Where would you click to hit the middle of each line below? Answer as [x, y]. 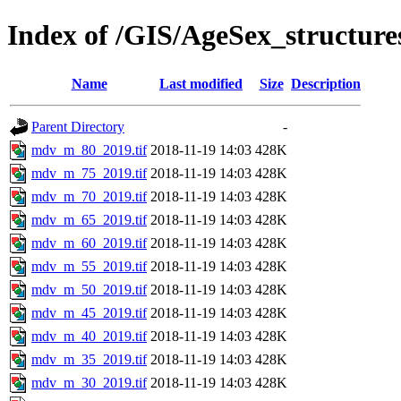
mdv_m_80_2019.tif [89, 149]
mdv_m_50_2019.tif [89, 289]
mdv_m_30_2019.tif [89, 382]
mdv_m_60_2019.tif [89, 243]
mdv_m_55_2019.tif [89, 266]
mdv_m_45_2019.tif [89, 312]
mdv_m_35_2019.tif [89, 359]
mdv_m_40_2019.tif [89, 336]
